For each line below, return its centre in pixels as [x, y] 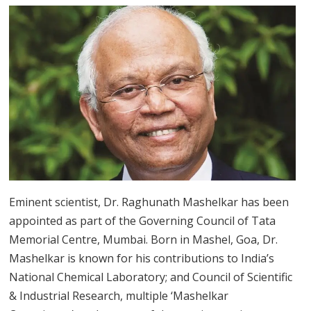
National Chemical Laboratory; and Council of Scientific [151, 277]
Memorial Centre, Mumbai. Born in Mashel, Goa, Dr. [144, 239]
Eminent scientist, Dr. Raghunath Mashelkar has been [149, 202]
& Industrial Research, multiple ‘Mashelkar [119, 295]
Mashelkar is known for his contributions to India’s [142, 258]
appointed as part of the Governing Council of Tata [143, 220]
